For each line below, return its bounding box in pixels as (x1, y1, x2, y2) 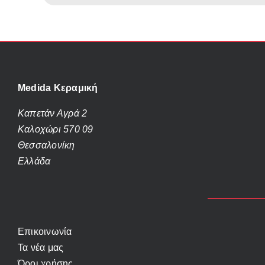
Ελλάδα (17, 156, 51, 166)
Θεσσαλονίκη (17, 140, 75, 150)
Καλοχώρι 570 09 (17, 124, 93, 134)
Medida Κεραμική (17, 82, 98, 93)
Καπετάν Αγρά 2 (17, 108, 88, 118)
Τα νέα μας (17, 242, 64, 253)
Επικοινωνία (17, 226, 72, 237)
